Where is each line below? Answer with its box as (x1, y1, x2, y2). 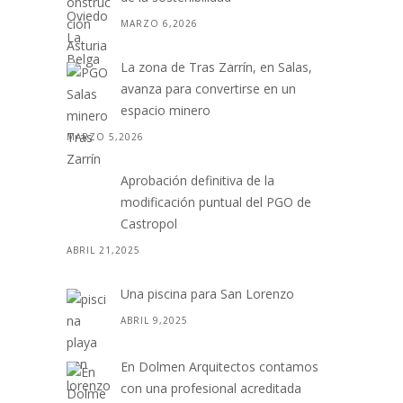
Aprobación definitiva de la (121, 172, 274, 189)
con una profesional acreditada (121, 380, 301, 397)
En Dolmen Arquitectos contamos (121, 358, 318, 375)
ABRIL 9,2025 (121, 314, 188, 327)
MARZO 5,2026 (67, 130, 144, 143)
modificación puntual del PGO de (121, 193, 311, 210)
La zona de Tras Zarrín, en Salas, (121, 58, 312, 76)
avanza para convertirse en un (121, 80, 296, 97)
